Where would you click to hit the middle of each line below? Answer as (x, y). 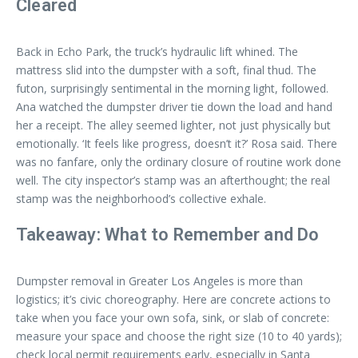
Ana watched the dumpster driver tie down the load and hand (174, 106)
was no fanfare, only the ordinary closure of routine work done (179, 161)
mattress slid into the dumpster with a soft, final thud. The (166, 70)
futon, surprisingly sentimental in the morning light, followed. (172, 88)
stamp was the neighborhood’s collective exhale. (141, 198)
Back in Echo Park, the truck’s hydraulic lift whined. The (157, 51)
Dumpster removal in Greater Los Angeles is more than (159, 280)
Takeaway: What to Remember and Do (168, 234)
